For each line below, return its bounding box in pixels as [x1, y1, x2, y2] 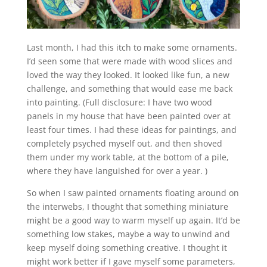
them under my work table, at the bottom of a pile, [26, 151, 229, 163]
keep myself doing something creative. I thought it [26, 242, 227, 254]
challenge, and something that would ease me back [26, 83, 232, 95]
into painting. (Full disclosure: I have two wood [26, 97, 212, 108]
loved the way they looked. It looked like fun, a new [26, 69, 229, 81]
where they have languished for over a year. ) [26, 165, 207, 177]
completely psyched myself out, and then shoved [26, 138, 222, 150]
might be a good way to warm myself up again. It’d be [26, 215, 240, 226]
